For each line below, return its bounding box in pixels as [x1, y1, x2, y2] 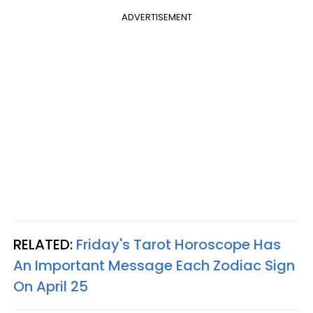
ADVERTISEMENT [121, 10, 192, 24]
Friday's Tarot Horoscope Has [76, 234, 281, 254]
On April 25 [13, 276, 88, 296]
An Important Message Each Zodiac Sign [13, 255, 295, 275]
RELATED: [13, 234, 76, 254]
